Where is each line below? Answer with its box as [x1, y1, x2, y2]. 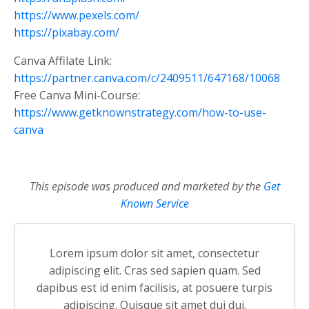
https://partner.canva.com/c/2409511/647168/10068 [14, 70, 280, 86]
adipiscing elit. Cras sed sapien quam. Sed [48, 262, 261, 278]
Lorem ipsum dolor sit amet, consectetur [50, 245, 259, 261]
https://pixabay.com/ [14, 24, 119, 40]
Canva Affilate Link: [14, 52, 112, 68]
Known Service [120, 195, 189, 211]
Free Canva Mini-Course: [14, 87, 140, 103]
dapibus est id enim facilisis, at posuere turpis [37, 279, 272, 295]
